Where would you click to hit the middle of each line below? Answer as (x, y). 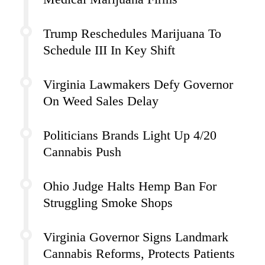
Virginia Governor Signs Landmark (136, 237)
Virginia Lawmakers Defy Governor (138, 85)
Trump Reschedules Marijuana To (132, 34)
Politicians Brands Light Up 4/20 (130, 136)
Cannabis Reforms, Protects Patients (139, 254)
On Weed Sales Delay (101, 101)
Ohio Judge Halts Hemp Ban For (130, 187)
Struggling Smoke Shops (108, 203)
